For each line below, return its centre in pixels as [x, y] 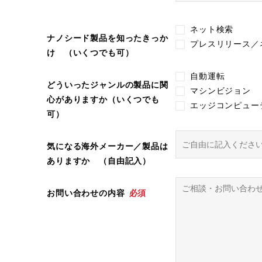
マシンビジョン [220, 91]
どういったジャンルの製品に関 [108, 85]
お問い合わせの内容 [86, 193]
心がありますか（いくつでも [103, 99]
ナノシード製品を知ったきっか [108, 38]
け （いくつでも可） [90, 53]
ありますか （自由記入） [99, 161]
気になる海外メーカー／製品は [108, 146]
